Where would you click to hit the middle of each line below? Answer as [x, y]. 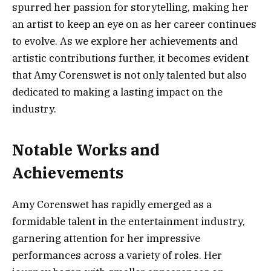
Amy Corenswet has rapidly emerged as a [112, 204]
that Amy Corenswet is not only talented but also [129, 75]
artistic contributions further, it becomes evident [130, 58]
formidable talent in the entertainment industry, [129, 221]
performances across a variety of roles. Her [117, 255]
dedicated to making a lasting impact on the [117, 92]
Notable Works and [86, 149]
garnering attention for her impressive [106, 238]
